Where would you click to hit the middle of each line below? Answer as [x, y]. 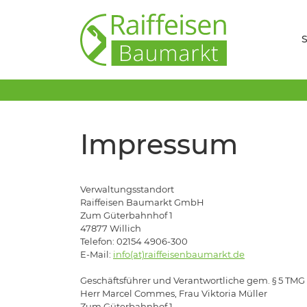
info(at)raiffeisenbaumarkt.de [179, 254]
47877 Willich [111, 228]
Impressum [159, 144]
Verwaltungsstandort [127, 189]
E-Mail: [97, 254]
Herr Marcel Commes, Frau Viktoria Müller [174, 293]
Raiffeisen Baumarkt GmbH [142, 202]
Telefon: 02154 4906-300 [134, 241]
